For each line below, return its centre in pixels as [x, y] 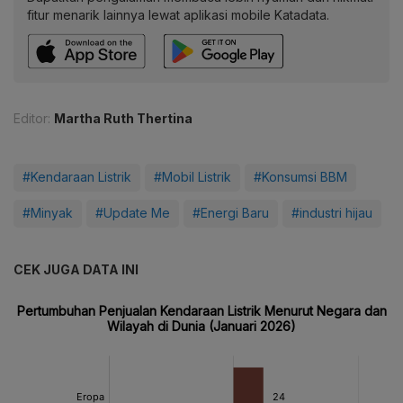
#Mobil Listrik [193, 177]
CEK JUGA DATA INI [76, 270]
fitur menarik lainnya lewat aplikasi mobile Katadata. [178, 15]
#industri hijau [332, 213]
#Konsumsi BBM [300, 177]
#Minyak [48, 213]
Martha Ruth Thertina [123, 119]
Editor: [32, 119]
